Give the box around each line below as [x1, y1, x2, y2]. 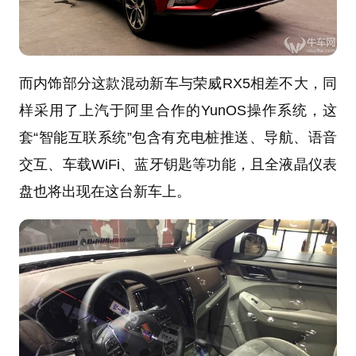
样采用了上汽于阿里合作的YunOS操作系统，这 [18, 103, 338, 119]
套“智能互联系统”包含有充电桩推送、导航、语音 [18, 130, 338, 146]
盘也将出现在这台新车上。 [18, 184, 191, 200]
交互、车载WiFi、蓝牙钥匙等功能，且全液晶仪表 [18, 157, 338, 173]
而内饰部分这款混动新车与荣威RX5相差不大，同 [18, 75, 338, 92]
